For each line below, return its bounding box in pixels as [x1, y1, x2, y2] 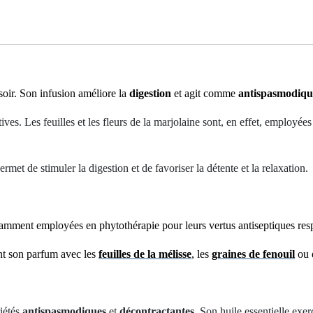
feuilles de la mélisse [99, 248, 191, 260]
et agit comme [171, 87, 238, 99]
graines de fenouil [212, 248, 295, 260]
